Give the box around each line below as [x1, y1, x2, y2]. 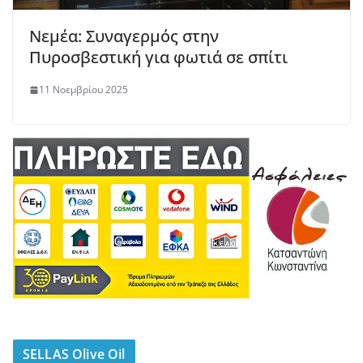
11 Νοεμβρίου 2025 [39, 83, 128, 97]
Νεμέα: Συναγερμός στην [29, 25, 219, 48]
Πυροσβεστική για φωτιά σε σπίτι [29, 46, 288, 69]
